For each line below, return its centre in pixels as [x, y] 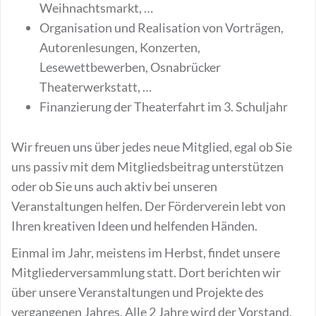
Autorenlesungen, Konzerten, [120, 47]
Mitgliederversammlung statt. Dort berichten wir [146, 272]
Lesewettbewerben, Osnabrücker [130, 67]
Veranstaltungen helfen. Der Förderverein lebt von [148, 206]
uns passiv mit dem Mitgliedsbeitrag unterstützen [147, 166]
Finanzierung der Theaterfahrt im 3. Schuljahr [164, 107]
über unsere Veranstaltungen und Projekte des [138, 292]
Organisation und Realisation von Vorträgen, [162, 28]
